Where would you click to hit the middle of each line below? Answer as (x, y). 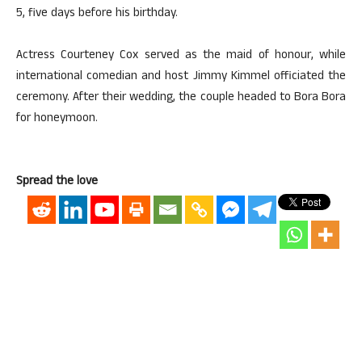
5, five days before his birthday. (97, 14)
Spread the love (57, 182)
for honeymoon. (57, 119)
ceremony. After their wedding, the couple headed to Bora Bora (181, 98)
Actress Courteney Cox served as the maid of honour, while (181, 56)
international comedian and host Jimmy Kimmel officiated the (181, 77)
